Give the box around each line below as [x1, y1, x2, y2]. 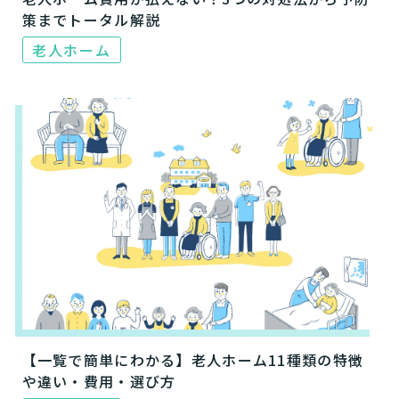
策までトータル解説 [21, 9, 161, 31]
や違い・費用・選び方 [21, 370, 176, 393]
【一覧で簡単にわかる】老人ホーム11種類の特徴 [21, 349, 364, 371]
